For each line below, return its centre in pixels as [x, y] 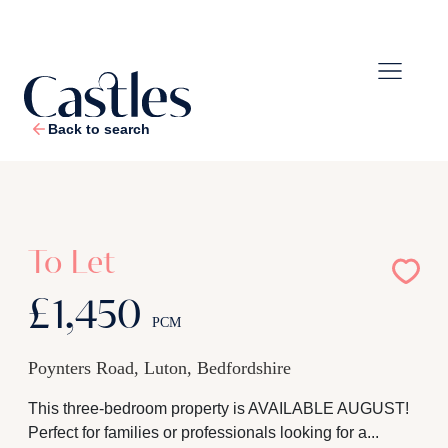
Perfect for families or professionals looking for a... [203, 432]
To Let [71, 264]
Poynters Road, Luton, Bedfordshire [159, 368]
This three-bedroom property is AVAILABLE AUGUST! [218, 408]
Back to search [99, 129]
